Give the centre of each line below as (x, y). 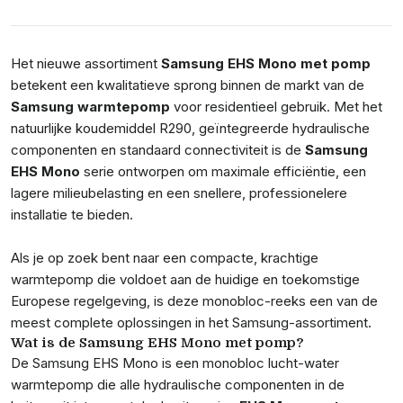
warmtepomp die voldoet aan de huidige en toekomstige (185, 279)
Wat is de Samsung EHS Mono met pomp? (157, 343)
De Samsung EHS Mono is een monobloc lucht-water (175, 363)
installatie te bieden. (72, 215)
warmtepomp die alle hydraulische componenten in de (178, 385)
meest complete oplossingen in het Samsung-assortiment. (191, 322)
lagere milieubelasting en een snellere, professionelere (179, 193)
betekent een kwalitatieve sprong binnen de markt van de (188, 85)
